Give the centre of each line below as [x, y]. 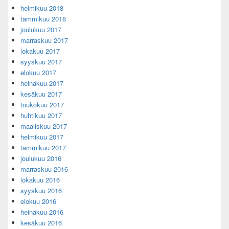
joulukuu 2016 [41, 158]
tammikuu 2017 [43, 148]
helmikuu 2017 [42, 137]
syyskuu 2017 [41, 62]
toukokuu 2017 [42, 105]
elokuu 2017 [38, 73]
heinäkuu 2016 [42, 212]
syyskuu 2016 [41, 191]
